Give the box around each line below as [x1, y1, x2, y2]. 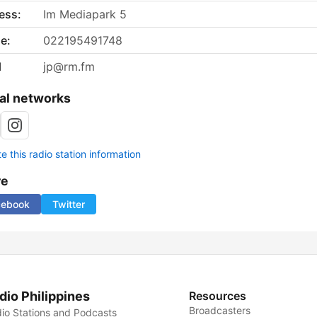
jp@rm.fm [43, 59, 95, 74]
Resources [189, 289, 247, 304]
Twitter [52, 198, 85, 211]
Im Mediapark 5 [43, 7, 127, 22]
